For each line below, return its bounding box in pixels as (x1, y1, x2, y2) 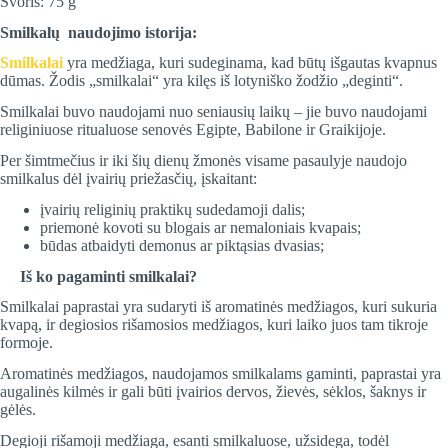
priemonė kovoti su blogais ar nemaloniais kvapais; (40, 218, 361, 236)
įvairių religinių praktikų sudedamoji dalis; (40, 200, 305, 218)
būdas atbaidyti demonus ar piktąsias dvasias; (40, 236, 324, 254)
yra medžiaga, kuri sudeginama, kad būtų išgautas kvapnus (63, 54, 437, 72)
